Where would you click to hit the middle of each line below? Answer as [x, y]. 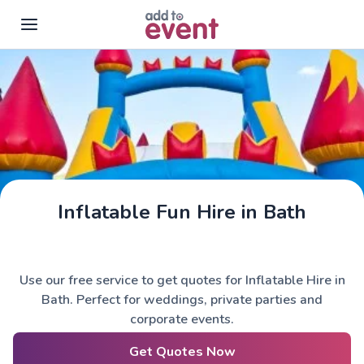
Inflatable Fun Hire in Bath [182, 212]
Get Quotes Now [182, 352]
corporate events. [182, 319]
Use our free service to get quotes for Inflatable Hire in [182, 280]
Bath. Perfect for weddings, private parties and [182, 300]
